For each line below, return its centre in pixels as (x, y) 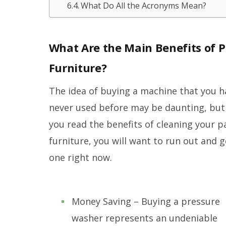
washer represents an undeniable (144, 218)
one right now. (80, 158)
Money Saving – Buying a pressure (146, 202)
